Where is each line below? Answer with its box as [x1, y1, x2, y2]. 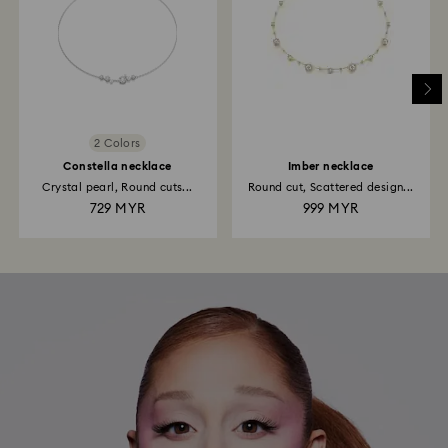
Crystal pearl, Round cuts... [42, 182, 193, 194]
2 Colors [94, 137, 141, 149]
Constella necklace [63, 161, 172, 173]
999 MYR [302, 203, 359, 217]
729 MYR [89, 203, 146, 217]
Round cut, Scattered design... [247, 182, 414, 194]
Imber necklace [287, 161, 374, 173]
